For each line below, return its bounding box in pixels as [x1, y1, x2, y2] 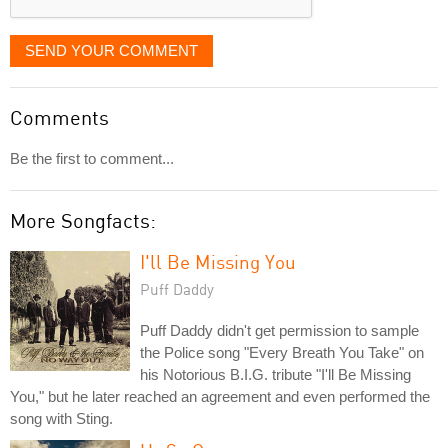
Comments [10, 104, 109, 130]
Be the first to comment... [10, 149, 174, 167]
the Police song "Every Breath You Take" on [140, 343, 424, 361]
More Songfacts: [10, 207, 156, 233]
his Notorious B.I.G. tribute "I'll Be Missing [140, 365, 411, 383]
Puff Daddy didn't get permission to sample [140, 321, 419, 339]
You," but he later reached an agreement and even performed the [10, 387, 430, 405]
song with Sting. [10, 409, 113, 427]
